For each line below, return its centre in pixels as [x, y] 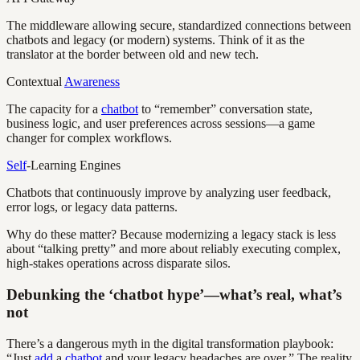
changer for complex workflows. [89, 138]
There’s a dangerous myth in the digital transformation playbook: [170, 343]
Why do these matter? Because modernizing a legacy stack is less [171, 235]
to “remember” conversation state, [225, 109]
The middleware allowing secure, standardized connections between [179, 26]
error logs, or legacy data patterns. [92, 207]
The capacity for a [54, 109]
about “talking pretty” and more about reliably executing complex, [174, 249]
